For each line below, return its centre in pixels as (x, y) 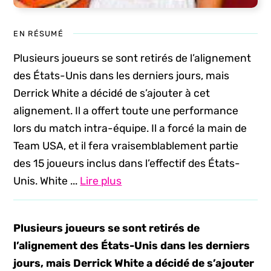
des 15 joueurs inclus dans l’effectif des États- (127, 163)
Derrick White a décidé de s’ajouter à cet (112, 93)
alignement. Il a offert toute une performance (126, 111)
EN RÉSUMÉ (38, 34)
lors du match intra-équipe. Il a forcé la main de (130, 128)
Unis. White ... (47, 181)
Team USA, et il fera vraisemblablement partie (126, 146)
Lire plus (101, 181)
